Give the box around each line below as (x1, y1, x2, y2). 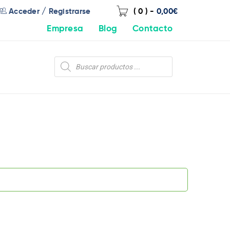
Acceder (9, 8, 40, 15)
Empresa (47, 25, 83, 33)
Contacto (132, 25, 172, 33)
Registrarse (48, 8, 91, 15)
